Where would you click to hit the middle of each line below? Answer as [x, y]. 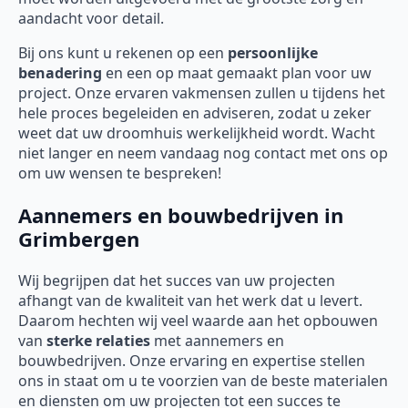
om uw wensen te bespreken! [120, 173]
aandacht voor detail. [91, 19]
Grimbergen [79, 239]
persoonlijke [273, 53]
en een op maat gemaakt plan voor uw [237, 73]
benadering [60, 73]
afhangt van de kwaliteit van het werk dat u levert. [190, 301]
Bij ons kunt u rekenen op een [123, 53]
